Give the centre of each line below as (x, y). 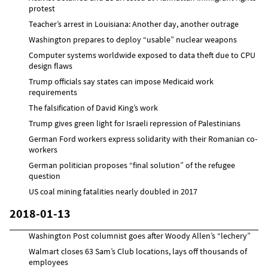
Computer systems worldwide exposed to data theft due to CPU (142, 55)
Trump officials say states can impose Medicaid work (121, 81)
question (45, 176)
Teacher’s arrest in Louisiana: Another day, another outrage (134, 24)
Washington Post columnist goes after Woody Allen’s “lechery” (140, 235)
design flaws (51, 66)
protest (42, 8)
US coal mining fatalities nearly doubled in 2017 (113, 191)
